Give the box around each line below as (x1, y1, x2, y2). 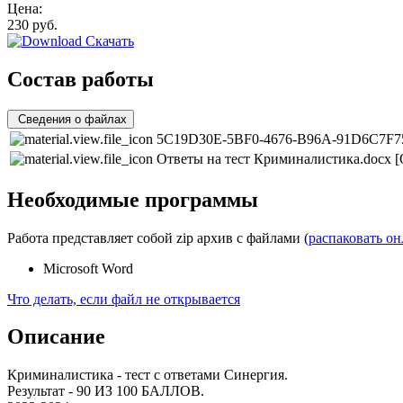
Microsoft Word (43, 260, 133, 276)
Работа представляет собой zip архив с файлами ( (7, 229, 309, 246)
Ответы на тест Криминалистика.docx (157, 150, 395, 166)
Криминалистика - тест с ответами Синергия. (7, 367, 288, 383)
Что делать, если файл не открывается (7, 291, 240, 307)
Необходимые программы (7, 187, 258, 211)
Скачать (82, 32, 134, 49)
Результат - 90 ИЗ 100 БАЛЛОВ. (7, 383, 204, 399)
